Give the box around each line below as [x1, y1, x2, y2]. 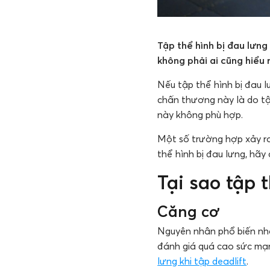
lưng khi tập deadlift [157, 255, 247, 268]
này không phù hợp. [157, 108, 246, 121]
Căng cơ [157, 202, 220, 221]
